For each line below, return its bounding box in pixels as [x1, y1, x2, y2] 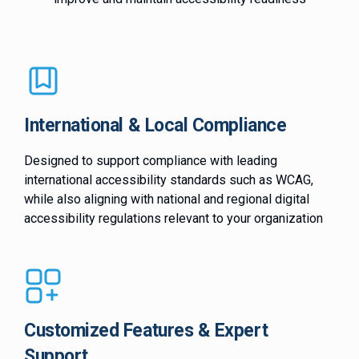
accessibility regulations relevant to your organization [24, 211, 323, 227]
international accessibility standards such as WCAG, [24, 172, 313, 188]
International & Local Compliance [24, 115, 287, 137]
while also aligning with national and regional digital [24, 192, 309, 208]
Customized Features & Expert [24, 320, 268, 342]
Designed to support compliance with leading [24, 153, 277, 169]
